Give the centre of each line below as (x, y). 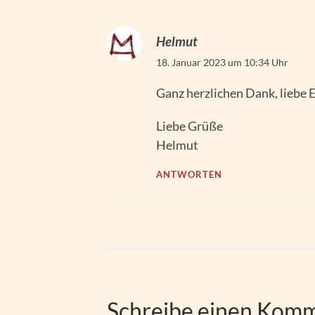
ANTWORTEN (189, 175)
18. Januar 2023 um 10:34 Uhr (222, 63)
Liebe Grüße (189, 126)
